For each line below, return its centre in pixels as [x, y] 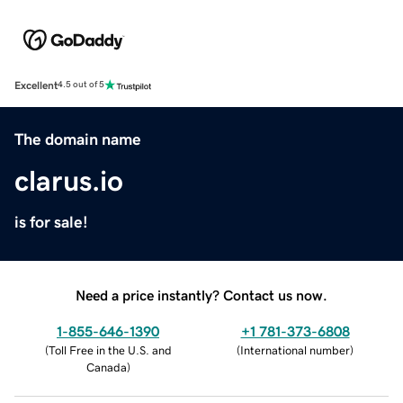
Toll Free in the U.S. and [110, 350]
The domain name [78, 139]
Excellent [36, 85]
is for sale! [51, 222]
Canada [106, 367]
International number [295, 350]
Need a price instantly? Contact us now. [201, 295]
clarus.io [69, 180]
